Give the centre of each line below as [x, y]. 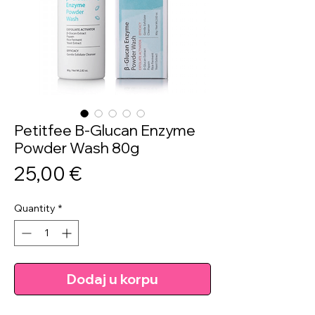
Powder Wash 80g [77, 147]
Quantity [35, 208]
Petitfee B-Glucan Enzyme [105, 130]
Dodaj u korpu [112, 279]
